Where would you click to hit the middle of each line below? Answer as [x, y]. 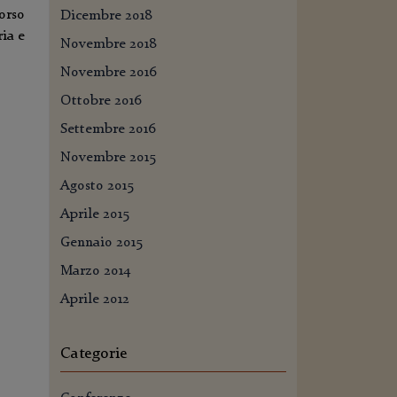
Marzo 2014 [96, 271]
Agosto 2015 [97, 186]
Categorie [94, 354]
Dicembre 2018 [106, 16]
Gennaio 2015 [101, 243]
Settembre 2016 [108, 129]
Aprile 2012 [95, 300]
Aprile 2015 [95, 214]
